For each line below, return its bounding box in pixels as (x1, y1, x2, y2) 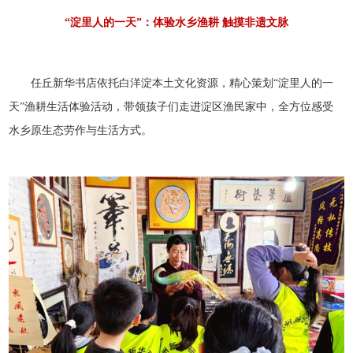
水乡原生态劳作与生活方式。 (9, 124, 153, 136)
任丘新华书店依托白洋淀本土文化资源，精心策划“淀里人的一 (31, 76, 334, 89)
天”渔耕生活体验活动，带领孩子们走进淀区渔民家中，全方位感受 (9, 100, 334, 113)
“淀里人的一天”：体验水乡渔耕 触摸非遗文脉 (65, 16, 288, 28)
